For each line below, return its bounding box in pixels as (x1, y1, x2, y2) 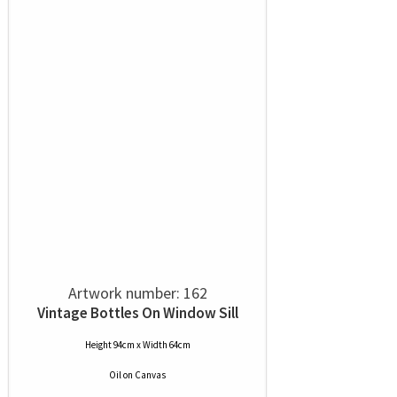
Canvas (135, 369, 166, 381)
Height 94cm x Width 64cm (84, 339, 191, 351)
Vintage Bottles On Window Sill (36, 303, 238, 323)
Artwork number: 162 (67, 283, 207, 303)
